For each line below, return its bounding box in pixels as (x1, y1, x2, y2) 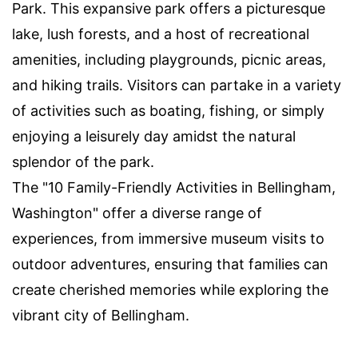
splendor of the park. (12, 153, 154, 170)
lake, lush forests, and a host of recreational (12, 26, 309, 42)
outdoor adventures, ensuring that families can (12, 256, 328, 272)
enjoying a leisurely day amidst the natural (12, 128, 296, 145)
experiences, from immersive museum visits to (12, 230, 324, 247)
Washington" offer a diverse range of (12, 205, 262, 221)
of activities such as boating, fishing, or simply (12, 102, 324, 119)
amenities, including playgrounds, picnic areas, (12, 51, 326, 68)
